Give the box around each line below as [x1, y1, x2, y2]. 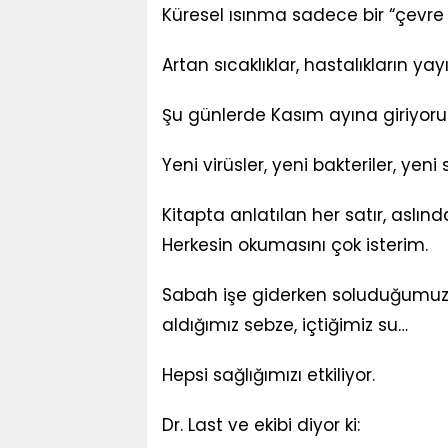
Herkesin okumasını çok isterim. [162, 233, 428, 257]
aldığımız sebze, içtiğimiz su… [162, 313, 408, 337]
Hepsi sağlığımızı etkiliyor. [162, 363, 375, 387]
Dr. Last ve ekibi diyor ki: [162, 413, 360, 437]
